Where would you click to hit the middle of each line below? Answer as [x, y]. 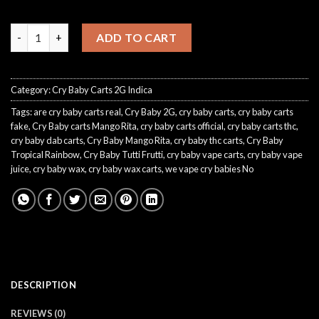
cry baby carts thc [262, 126]
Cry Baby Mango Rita [129, 140]
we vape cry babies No [209, 168]
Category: [31, 89]
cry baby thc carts [208, 140]
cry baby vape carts [205, 154]
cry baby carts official [182, 126]
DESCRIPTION [43, 285]
